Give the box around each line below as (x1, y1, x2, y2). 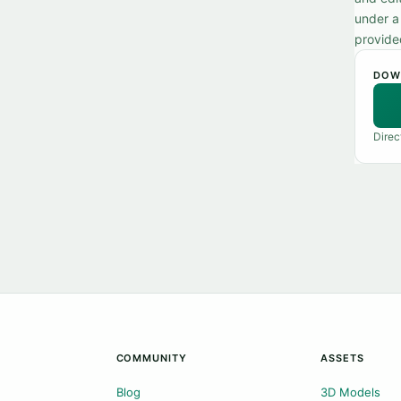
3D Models (320, 385, 381, 399)
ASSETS (320, 352, 364, 364)
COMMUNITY (115, 352, 187, 364)
